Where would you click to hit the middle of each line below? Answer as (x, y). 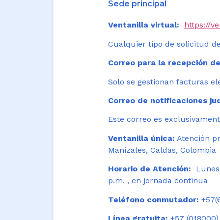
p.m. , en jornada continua (159, 181)
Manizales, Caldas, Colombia (162, 150)
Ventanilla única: (141, 138)
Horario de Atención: (151, 169)
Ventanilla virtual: (144, 25)
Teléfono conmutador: (153, 199)
